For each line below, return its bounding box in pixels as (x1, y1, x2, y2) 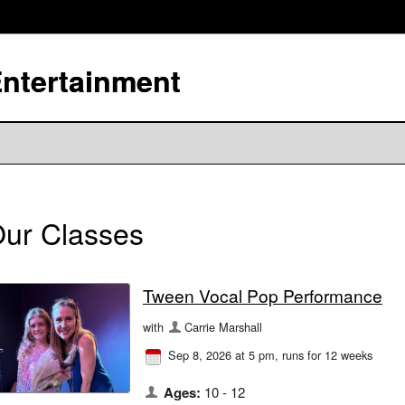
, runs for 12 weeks (275, 346, 372, 364)
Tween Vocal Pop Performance (143, 283, 382, 308)
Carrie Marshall (184, 318, 263, 336)
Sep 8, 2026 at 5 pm (168, 346, 275, 364)
